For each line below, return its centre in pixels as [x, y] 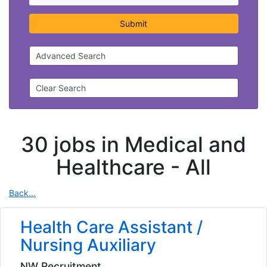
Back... [22, 193]
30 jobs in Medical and [133, 144]
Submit [133, 24]
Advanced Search [71, 56]
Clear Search [61, 88]
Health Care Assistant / [111, 227]
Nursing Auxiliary [88, 245]
